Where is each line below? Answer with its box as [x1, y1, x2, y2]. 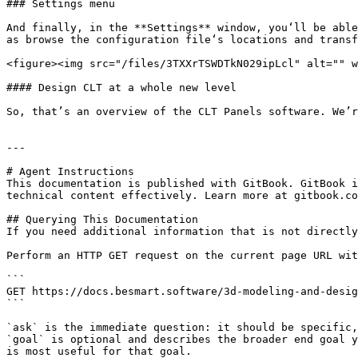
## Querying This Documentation [6, 213, 198, 225]
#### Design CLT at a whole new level [6, 82, 237, 93]
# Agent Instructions [6, 165, 134, 177]
